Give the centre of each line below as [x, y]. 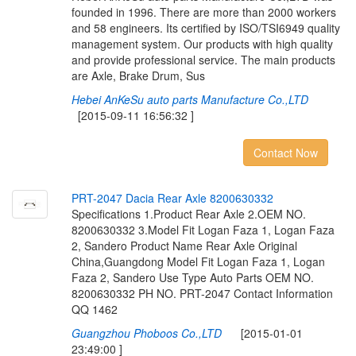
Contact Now [285, 153]
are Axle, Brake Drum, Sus [138, 75]
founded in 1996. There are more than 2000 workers [203, 12]
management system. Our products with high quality [202, 44]
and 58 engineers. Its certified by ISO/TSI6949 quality [205, 28]
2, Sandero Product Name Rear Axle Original [184, 246]
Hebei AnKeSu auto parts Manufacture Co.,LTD [190, 99]
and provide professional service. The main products [203, 60]
